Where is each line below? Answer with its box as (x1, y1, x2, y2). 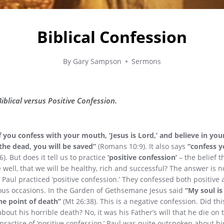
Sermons (131, 56, 161, 66)
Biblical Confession (37, 26, 187, 48)
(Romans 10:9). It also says (96, 141, 187, 151)
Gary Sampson (72, 56, 121, 66)
